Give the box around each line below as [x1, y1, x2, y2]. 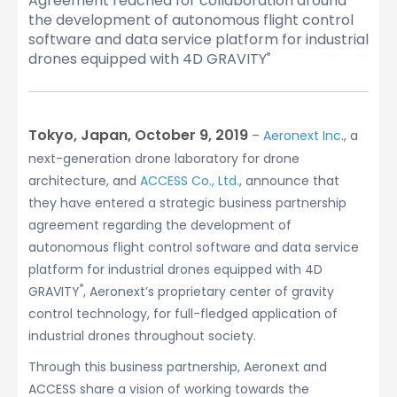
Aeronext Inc [263, 127, 341, 144]
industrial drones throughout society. [28, 327, 256, 345]
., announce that [237, 172, 339, 190]
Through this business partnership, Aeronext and [28, 358, 327, 376]
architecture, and [28, 172, 140, 190]
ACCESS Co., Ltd [140, 172, 237, 190]
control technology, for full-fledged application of [28, 305, 338, 323]
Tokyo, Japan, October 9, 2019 [28, 125, 248, 145]
